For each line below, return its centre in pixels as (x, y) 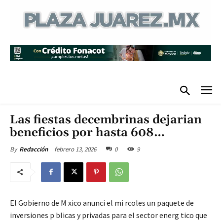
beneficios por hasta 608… (87, 132)
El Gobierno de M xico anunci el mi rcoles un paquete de (102, 203)
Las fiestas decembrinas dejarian (106, 120)
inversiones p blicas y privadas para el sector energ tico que (109, 215)
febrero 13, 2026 (75, 149)
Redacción (34, 149)
